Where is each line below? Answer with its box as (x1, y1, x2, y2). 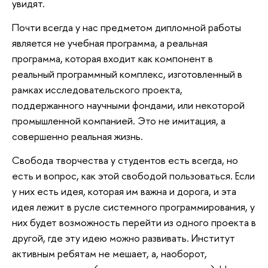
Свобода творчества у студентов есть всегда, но (12, 153, 238, 167)
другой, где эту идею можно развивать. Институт (12, 230, 235, 245)
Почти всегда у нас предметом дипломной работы (12, 20, 241, 34)
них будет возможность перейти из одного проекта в (12, 215, 256, 229)
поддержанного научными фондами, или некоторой (12, 98, 245, 112)
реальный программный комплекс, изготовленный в (12, 66, 242, 81)
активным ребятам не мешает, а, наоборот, (12, 246, 207, 260)
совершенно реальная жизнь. (12, 129, 143, 143)
